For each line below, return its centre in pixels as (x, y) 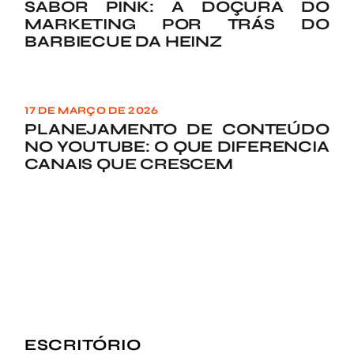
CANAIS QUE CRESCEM (129, 164)
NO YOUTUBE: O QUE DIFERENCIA (177, 146)
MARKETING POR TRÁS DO (177, 24)
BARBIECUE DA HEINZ (123, 41)
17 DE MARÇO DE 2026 (92, 110)
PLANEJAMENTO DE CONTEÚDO (177, 129)
